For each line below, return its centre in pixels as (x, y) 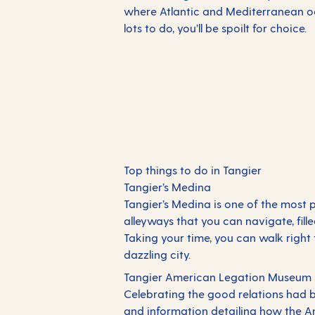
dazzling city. (157, 254)
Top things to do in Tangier (193, 170)
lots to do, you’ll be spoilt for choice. (217, 28)
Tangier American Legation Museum (218, 277)
